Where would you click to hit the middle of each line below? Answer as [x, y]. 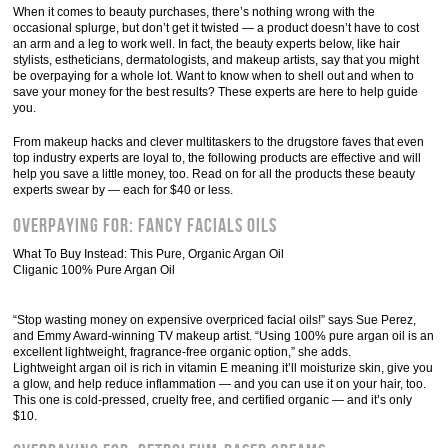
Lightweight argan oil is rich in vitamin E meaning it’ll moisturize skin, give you [223, 368]
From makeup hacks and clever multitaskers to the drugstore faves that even [219, 142]
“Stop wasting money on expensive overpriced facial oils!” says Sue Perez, [215, 320]
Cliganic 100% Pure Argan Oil [94, 270]
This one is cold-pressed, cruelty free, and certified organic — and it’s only [213, 400]
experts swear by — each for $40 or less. [123, 190]
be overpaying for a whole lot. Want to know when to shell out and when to [214, 76]
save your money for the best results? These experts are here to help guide [216, 92]
